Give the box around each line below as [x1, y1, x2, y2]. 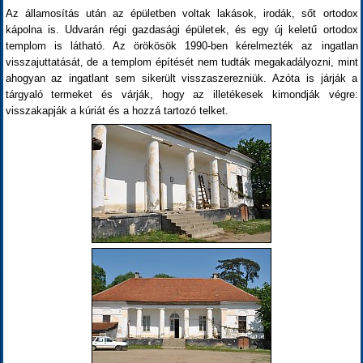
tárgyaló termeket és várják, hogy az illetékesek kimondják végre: [5, 88, 358, 100]
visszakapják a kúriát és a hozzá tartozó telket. [5, 105, 228, 117]
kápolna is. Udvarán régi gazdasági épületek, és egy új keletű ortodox [5, 23, 358, 36]
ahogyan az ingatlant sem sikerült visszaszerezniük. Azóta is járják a [5, 72, 358, 84]
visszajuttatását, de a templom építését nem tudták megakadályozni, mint [5, 56, 358, 68]
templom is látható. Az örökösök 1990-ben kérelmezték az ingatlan [5, 40, 358, 52]
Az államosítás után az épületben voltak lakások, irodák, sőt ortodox [5, 7, 358, 19]
